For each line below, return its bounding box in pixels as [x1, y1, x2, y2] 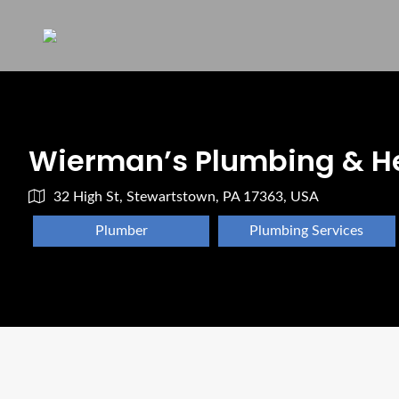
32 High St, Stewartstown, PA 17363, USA [53, 190, 319, 204]
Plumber [94, 224, 148, 238]
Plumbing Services [249, 224, 364, 238]
